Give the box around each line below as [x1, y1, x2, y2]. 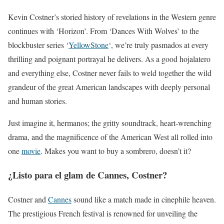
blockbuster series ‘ [8, 39, 68, 50]
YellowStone [68, 39, 108, 50]
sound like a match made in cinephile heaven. [71, 194, 216, 205]
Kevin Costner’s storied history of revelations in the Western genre [8, 11, 216, 22]
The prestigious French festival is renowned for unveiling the [8, 208, 197, 219]
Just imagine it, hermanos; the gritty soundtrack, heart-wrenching [8, 117, 211, 128]
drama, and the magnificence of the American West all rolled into [8, 131, 212, 142]
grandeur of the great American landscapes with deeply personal [8, 81, 210, 92]
